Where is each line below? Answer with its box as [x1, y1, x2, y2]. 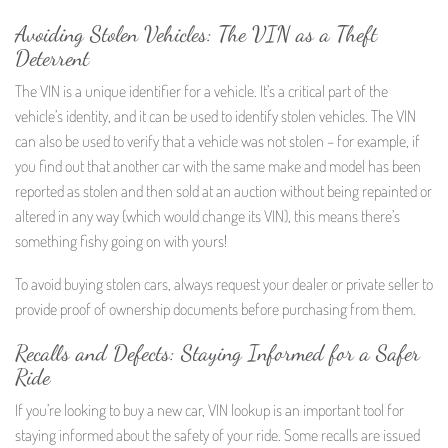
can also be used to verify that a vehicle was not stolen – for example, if [15, 130, 420, 151]
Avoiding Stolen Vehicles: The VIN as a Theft [15, 20, 377, 47]
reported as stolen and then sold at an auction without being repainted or [15, 180, 432, 201]
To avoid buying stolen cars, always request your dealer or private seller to [15, 274, 433, 295]
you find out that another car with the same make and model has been [15, 155, 421, 176]
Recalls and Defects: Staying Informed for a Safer [15, 339, 420, 366]
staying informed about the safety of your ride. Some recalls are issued [15, 425, 420, 446]
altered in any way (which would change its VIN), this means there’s [15, 205, 400, 226]
